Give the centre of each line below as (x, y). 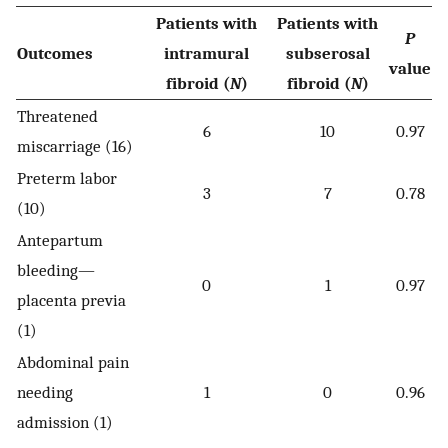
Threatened (57, 116)
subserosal (327, 53)
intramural (206, 53)
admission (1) (65, 422)
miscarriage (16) (75, 146)
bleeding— (56, 270)
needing (45, 392)
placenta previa (71, 300)
